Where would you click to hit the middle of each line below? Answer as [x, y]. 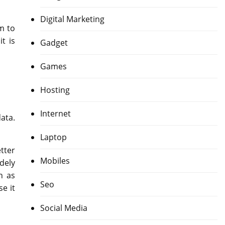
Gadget [54, 43]
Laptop [53, 137]
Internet [55, 114]
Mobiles [55, 161]
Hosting [55, 90]
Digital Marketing [72, 19]
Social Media [64, 208]
